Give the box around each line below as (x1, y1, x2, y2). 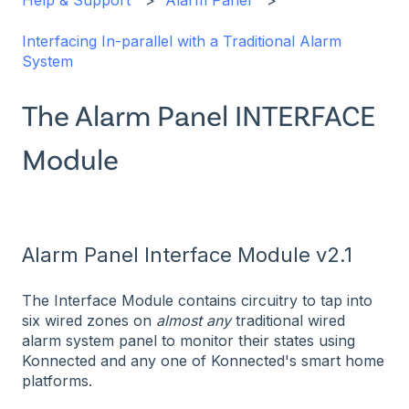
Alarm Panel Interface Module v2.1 (22, 242, 352, 267)
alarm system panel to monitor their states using (22, 331, 355, 351)
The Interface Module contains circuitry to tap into (22, 291, 372, 310)
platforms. (22, 372, 92, 391)
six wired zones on (22, 311, 156, 330)
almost (156, 311, 206, 330)
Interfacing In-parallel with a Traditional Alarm (22, 31, 341, 50)
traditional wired (231, 311, 345, 330)
